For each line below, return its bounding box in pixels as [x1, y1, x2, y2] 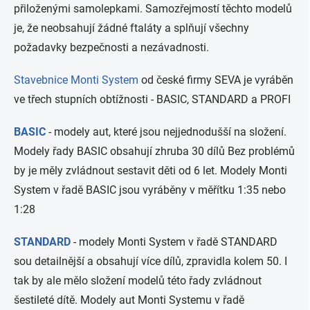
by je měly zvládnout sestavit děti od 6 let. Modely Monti [14, 164, 287, 177]
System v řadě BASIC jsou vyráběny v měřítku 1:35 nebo [14, 183, 286, 197]
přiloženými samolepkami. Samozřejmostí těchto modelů [14, 2, 292, 15]
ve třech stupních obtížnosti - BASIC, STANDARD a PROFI [14, 93, 291, 106]
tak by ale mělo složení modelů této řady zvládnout [14, 274, 262, 287]
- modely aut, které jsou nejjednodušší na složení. [46, 125, 286, 138]
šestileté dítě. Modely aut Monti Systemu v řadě [14, 293, 244, 307]
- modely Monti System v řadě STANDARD [71, 235, 277, 248]
